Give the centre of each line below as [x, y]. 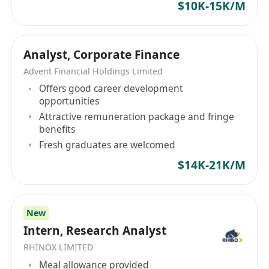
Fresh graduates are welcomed [107, 144]
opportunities [69, 101]
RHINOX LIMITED [59, 247]
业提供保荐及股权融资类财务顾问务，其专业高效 [131, 71]
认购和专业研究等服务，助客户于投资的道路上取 [131, 39]
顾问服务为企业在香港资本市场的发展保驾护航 [125, 102]
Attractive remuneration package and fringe [137, 116]
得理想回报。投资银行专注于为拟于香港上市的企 [131, 55]
